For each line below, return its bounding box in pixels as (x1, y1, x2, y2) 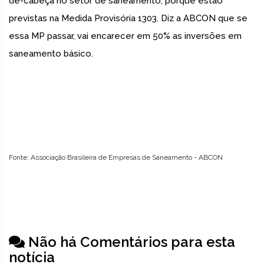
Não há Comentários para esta (25, 233, 235, 251)
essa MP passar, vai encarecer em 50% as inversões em (9, 31, 242, 42)
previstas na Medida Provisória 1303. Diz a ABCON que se (9, 13, 247, 24)
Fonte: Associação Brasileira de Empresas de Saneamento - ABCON (9, 153, 223, 162)
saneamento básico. (9, 48, 93, 60)
